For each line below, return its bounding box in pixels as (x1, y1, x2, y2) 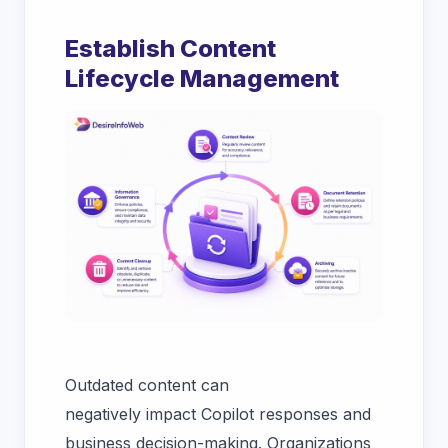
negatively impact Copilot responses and (65, 403, 371, 424)
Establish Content (65, 34, 276, 64)
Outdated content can (65, 374, 229, 395)
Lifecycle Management (65, 64, 339, 94)
